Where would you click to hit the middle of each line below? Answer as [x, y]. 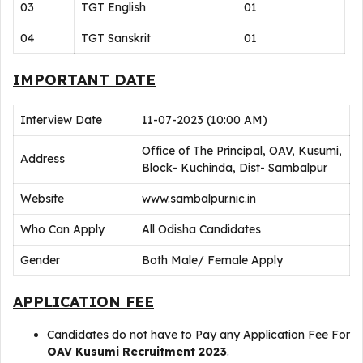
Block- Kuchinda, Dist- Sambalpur [235, 168]
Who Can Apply [62, 229]
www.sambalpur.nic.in [199, 199]
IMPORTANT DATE [84, 80]
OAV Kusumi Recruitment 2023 [137, 352]
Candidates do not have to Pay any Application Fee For [199, 335]
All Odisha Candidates [201, 229]
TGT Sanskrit [116, 38]
